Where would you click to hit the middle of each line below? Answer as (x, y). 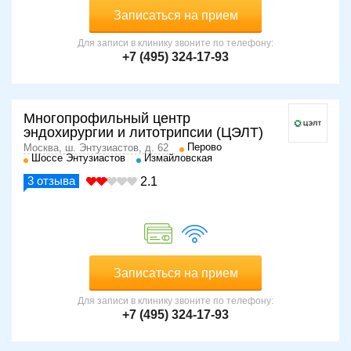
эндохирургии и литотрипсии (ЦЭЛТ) (143, 132)
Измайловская (178, 157)
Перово (204, 147)
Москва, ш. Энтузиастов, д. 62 (96, 147)
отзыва (54, 180)
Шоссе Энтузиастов (78, 157)
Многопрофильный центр (107, 118)
